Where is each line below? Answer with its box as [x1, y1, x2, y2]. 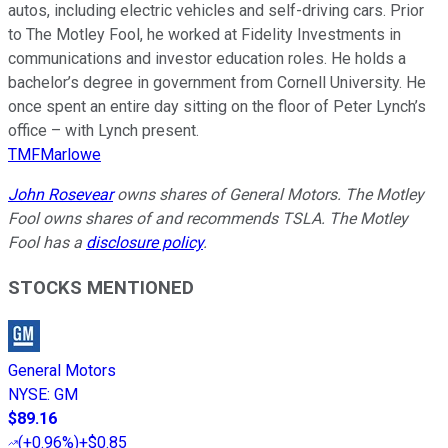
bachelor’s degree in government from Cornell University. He [8, 72, 426, 92]
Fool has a [8, 232, 86, 252]
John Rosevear [8, 184, 113, 204]
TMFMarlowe [8, 144, 101, 164]
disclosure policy [86, 232, 203, 252]
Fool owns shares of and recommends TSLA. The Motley [8, 208, 408, 228]
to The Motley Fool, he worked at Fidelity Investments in [8, 24, 401, 44]
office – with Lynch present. [8, 120, 199, 140]
